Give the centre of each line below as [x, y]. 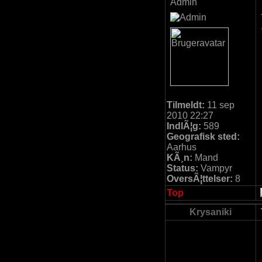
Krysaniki [211, 212]
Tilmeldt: [186, 105]
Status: [182, 168]
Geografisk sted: [203, 137]
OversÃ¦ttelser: [200, 179]
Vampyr [215, 168]
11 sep [220, 105]
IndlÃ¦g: [184, 126]
